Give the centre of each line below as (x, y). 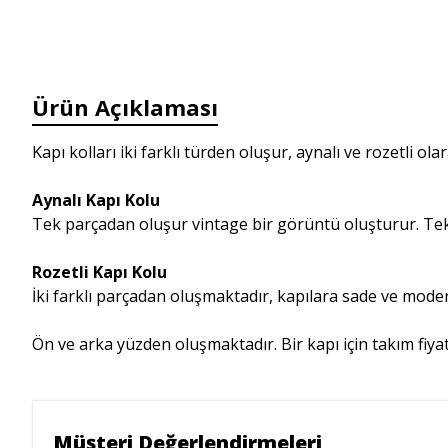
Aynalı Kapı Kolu (96, 200)
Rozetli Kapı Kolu (99, 272)
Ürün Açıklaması (125, 107)
